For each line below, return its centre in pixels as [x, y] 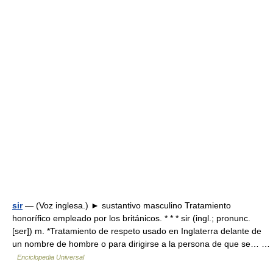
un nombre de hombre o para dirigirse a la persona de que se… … [141, 244]
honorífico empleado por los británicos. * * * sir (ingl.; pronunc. [131, 218]
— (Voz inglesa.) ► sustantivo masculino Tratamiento [127, 205]
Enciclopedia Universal [51, 257]
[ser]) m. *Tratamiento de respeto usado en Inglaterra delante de [137, 231]
